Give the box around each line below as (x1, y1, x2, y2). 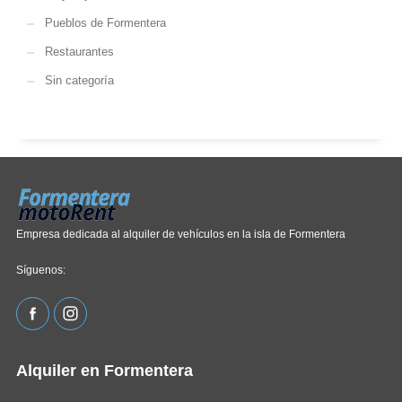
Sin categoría (45, 73, 114, 87)
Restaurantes (45, 44, 114, 58)
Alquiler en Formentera (16, 361, 193, 380)
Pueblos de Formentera (45, 15, 166, 30)
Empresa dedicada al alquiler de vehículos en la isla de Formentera (16, 227, 345, 240)
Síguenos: (16, 263, 66, 276)
